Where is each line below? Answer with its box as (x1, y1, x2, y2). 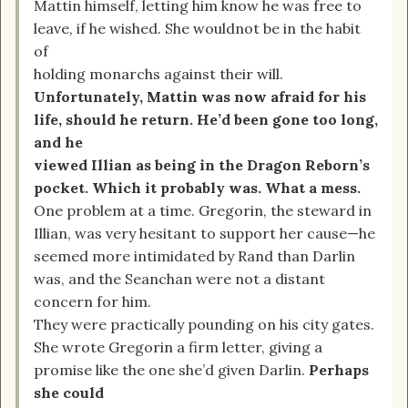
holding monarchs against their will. (34, 65, 283, 84)
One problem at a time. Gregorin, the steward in (34, 201, 372, 220)
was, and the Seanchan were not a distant (34, 270, 325, 289)
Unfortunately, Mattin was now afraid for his (34, 87, 366, 107)
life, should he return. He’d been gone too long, (34, 110, 378, 129)
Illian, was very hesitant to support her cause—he (34, 224, 375, 243)
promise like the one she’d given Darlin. (34, 361, 309, 380)
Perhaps (309, 361, 369, 380)
